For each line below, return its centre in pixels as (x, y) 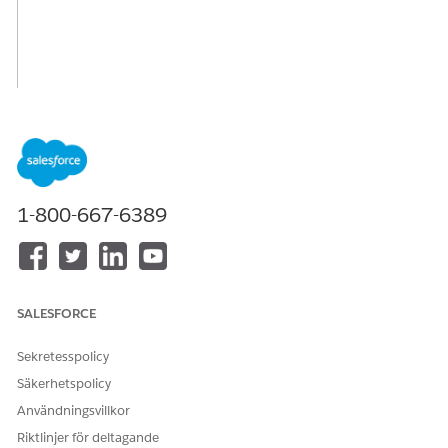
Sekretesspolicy (63, 356)
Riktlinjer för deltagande (88, 437)
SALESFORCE (56, 313)
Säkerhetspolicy (64, 383)
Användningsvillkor (73, 410)
